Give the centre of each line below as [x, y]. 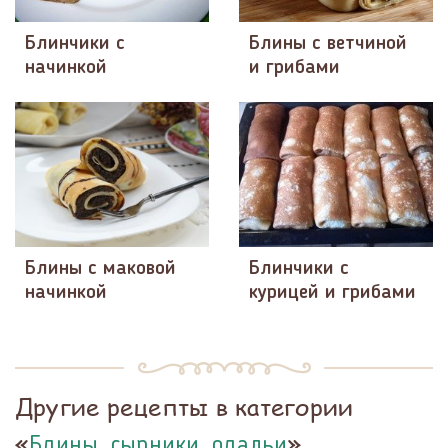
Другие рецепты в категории [184, 406]
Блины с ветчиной [328, 43]
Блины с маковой [100, 268]
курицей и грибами [332, 292]
